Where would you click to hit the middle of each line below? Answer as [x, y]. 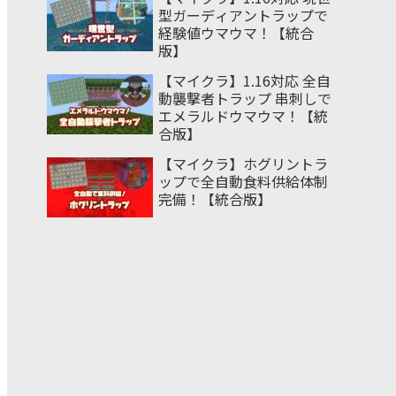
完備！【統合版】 [215, 198]
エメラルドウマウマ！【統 [243, 115]
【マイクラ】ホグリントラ [243, 163]
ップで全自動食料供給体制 [243, 181]
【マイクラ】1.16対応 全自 [244, 80]
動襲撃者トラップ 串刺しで [245, 98]
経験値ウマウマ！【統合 [236, 32]
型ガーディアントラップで [243, 15]
